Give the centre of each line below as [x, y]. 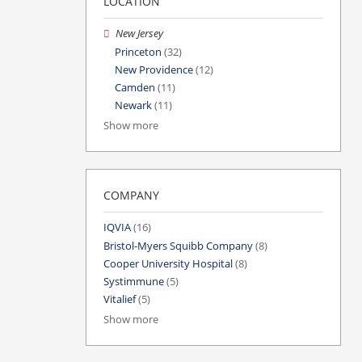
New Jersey [140, 34]
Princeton [138, 52]
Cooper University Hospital [168, 263]
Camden [135, 87]
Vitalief [120, 300]
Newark [133, 106]
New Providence [154, 69]
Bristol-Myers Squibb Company [178, 246]
